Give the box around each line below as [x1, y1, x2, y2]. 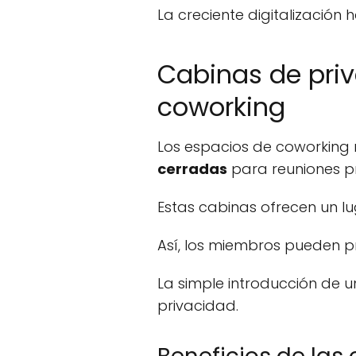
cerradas [157, 159, 227, 180]
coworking [157, 89, 285, 126]
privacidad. [157, 296, 238, 316]
